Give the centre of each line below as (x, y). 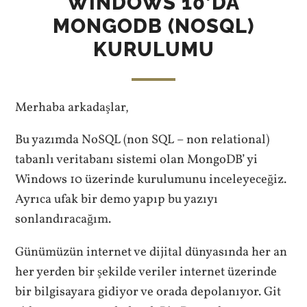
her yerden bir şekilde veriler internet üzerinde (146, 272)
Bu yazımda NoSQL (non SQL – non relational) (143, 140)
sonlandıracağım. (63, 220)
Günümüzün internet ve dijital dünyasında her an (151, 252)
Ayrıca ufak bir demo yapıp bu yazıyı (117, 200)
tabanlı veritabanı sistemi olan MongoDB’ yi (137, 160)
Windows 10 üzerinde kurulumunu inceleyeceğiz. (151, 180)
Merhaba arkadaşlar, (72, 107)
